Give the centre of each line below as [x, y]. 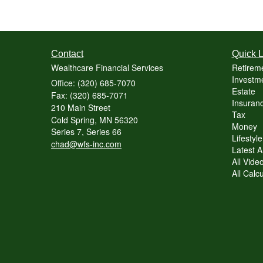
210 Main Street [81, 107]
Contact [67, 53]
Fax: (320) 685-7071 [90, 95]
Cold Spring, [74, 119]
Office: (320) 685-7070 [93, 82]
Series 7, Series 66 [86, 131]
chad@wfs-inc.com [86, 144]
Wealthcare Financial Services [107, 67]
